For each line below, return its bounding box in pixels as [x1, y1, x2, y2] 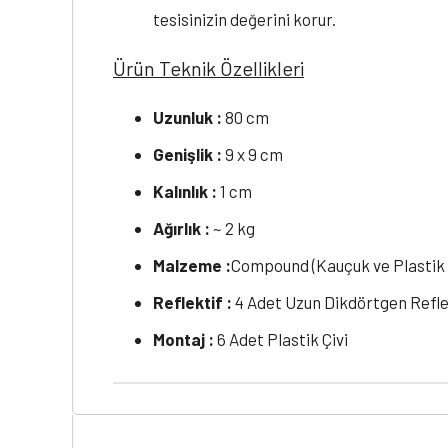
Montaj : [153, 329, 214, 350]
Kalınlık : [153, 181, 217, 202]
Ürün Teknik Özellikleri [113, 56, 304, 81]
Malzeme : [153, 255, 231, 276]
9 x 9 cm [222, 144, 283, 165]
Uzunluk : [153, 107, 222, 128]
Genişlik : [153, 144, 222, 165]
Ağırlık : [153, 218, 210, 239]
